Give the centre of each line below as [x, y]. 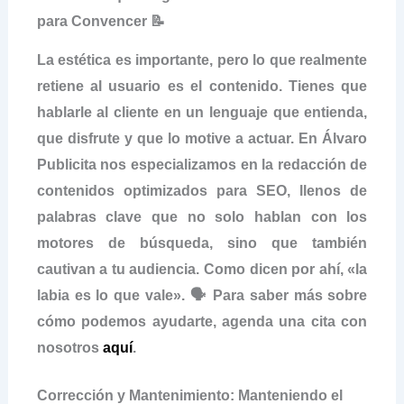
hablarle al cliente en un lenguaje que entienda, [202, 113]
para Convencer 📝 [101, 21]
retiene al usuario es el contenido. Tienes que [202, 87]
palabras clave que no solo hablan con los [202, 217]
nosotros [69, 348]
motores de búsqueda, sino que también [202, 243]
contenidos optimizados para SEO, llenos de [202, 191]
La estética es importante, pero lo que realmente [202, 60]
